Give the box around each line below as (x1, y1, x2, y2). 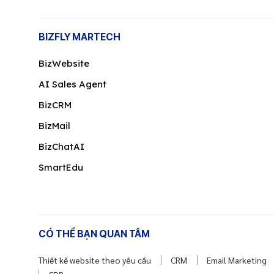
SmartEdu (39, 161, 83, 173)
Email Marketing (207, 254, 267, 265)
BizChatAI (39, 141, 84, 152)
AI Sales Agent (39, 78, 106, 90)
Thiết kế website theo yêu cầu (39, 254, 151, 265)
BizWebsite (39, 57, 89, 69)
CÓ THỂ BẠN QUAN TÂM (39, 228, 150, 240)
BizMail (39, 120, 70, 131)
